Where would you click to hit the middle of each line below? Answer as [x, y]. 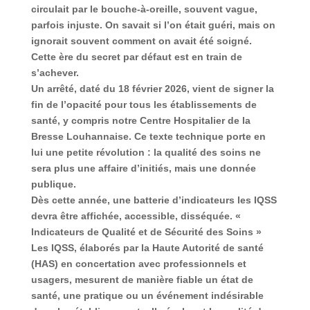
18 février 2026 [152, 89]
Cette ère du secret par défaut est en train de [136, 57]
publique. [53, 184]
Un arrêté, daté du [74, 89]
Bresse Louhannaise [80, 137]
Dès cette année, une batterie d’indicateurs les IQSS [154, 200]
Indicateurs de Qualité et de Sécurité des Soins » [146, 232]
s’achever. [55, 73]
